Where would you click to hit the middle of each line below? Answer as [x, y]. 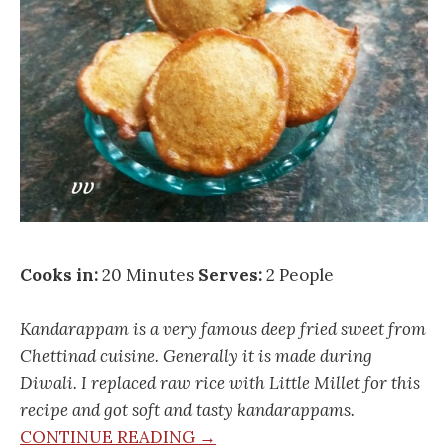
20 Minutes [150, 275]
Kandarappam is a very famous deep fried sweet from [223, 329]
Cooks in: [61, 275]
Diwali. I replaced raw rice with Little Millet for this [220, 383]
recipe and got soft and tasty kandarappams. [189, 410]
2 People [300, 275]
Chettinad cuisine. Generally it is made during [196, 356]
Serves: [232, 275]
